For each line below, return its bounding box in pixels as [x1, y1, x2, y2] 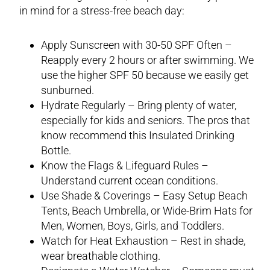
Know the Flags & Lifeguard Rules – [41, 159, 209, 172]
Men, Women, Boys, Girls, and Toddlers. [41, 219, 224, 232]
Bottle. [41, 143, 71, 157]
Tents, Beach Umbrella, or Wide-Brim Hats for [41, 204, 253, 217]
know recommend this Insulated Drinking [41, 128, 234, 142]
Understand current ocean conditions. [41, 174, 218, 187]
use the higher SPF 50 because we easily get [41, 68, 249, 81]
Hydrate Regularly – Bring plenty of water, [41, 98, 236, 111]
